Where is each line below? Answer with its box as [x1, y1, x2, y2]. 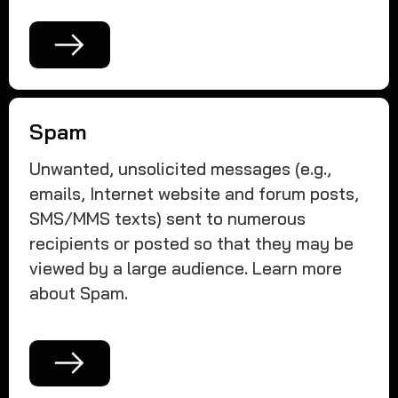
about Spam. [29, 283, 129, 305]
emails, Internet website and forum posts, [29, 183, 360, 205]
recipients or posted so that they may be [29, 233, 354, 255]
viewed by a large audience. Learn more [29, 258, 343, 280]
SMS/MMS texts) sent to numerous [29, 208, 306, 230]
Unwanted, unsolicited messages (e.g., [29, 158, 332, 180]
